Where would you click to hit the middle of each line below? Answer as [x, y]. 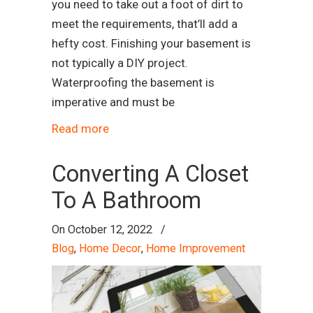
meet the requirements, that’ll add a [145, 23]
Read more [80, 128]
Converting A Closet [150, 174]
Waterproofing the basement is [133, 82]
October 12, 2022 [110, 229]
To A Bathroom [126, 200]
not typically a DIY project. [120, 63]
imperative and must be [113, 102]
